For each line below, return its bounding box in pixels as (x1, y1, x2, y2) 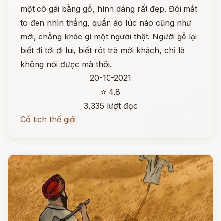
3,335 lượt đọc (83, 101, 138, 110)
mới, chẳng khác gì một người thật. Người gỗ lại (20, 32, 197, 41)
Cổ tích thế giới (20, 114, 76, 124)
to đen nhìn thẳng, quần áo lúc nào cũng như (20, 18, 191, 28)
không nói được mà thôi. (20, 59, 111, 69)
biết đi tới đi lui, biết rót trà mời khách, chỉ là (20, 45, 184, 55)
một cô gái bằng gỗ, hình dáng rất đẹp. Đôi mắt (20, 4, 197, 14)
